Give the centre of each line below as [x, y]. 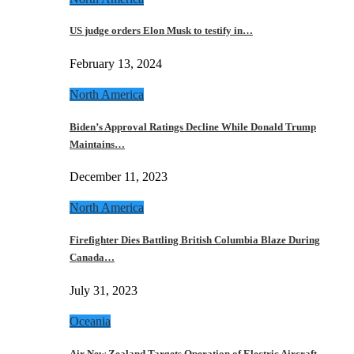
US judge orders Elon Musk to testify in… [161, 31]
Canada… [92, 258]
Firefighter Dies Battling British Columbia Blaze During [195, 240]
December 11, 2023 [119, 177]
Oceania [90, 321]
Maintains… [97, 144]
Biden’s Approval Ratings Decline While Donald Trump [193, 126]
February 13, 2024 [116, 64]
